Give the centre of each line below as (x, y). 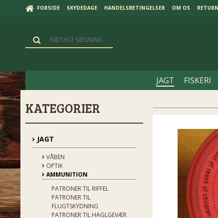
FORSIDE (48, 8)
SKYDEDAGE (82, 8)
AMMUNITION (66, 174)
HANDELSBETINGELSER (135, 8)
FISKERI (198, 80)
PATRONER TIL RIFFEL (80, 188)
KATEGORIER (63, 108)
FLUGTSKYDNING (75, 206)
